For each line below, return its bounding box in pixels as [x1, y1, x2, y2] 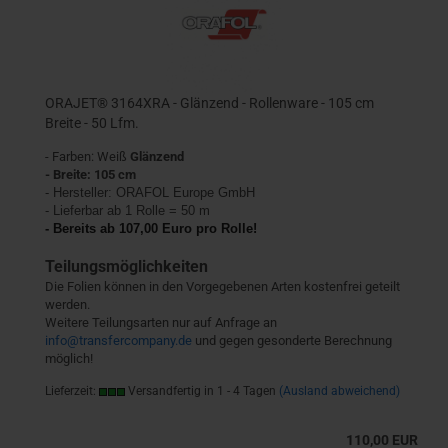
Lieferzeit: [45, 384, 99, 398]
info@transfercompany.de [45, 333, 192, 348]
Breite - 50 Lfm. [45, 115, 139, 131]
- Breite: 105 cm [45, 167, 136, 182]
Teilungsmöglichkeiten [45, 257, 208, 276]
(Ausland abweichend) [279, 384, 400, 398]
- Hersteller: [45, 185, 116, 200]
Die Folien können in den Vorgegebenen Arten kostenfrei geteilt [45, 279, 400, 294]
